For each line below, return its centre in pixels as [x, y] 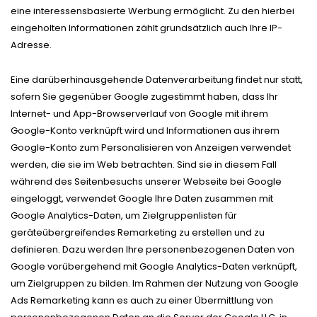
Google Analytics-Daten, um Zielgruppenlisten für [124, 215]
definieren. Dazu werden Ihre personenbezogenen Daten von [152, 249]
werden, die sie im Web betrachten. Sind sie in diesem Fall [144, 164]
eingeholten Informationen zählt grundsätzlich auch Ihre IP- [146, 28]
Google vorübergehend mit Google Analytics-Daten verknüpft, [154, 266]
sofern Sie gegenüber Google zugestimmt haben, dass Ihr [144, 96]
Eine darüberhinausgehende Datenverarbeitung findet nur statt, [157, 79]
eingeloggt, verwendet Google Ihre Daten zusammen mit [142, 198]
